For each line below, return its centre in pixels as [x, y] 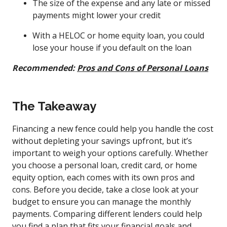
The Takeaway [54, 106]
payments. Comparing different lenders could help [107, 214]
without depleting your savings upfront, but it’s [102, 141]
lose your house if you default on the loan [112, 47]
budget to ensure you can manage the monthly [102, 201]
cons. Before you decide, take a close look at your [105, 189]
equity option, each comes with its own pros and [103, 177]
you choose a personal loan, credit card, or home [105, 165]
